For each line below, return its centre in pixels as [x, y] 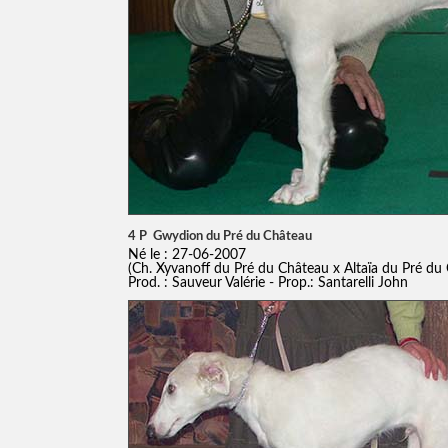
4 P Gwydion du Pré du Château [219, 235]
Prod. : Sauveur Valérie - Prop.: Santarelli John [267, 282]
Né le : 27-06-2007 [192, 254]
